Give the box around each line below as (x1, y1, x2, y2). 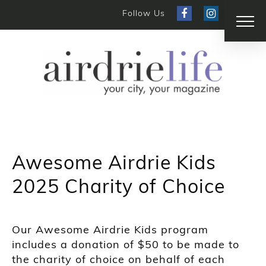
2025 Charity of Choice (12, 173, 225, 198)
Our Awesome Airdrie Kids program (12, 222, 208, 236)
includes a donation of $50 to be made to (12, 237, 239, 251)
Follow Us (122, 8, 165, 18)
